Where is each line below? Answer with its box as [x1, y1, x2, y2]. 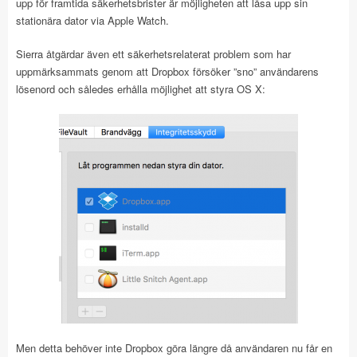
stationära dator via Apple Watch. [16, 13, 169, 29]
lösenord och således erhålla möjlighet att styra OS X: [16, 81, 265, 97]
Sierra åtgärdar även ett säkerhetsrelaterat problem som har [16, 46, 291, 62]
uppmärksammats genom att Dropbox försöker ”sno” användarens [16, 64, 319, 80]
